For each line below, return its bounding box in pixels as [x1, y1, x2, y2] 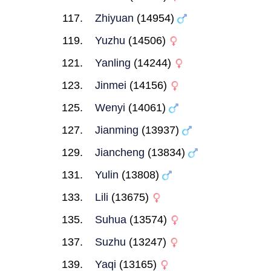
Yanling [95, 57, 131, 69]
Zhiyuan [95, 12, 134, 24]
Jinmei [95, 79, 126, 91]
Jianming [95, 124, 139, 136]
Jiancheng [95, 146, 145, 158]
